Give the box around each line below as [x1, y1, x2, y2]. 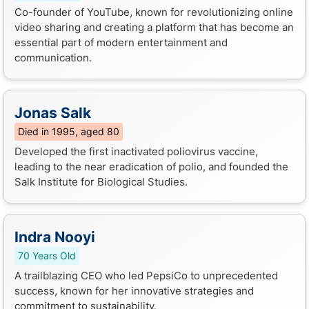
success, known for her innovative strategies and [14, 283, 254, 297]
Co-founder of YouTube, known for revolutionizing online [14, 5, 293, 19]
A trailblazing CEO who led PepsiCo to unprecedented [14, 268, 278, 282]
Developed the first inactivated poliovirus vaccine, [14, 144, 258, 158]
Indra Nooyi [14, 228, 95, 246]
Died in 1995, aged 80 [18, 126, 119, 137]
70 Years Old [18, 250, 76, 261]
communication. [14, 50, 92, 64]
